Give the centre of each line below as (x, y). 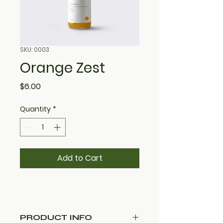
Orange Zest (62, 68)
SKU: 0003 (35, 50)
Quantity (35, 109)
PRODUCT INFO (56, 217)
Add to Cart (80, 158)
